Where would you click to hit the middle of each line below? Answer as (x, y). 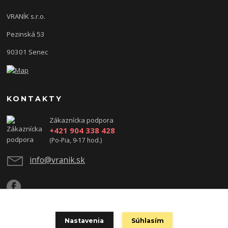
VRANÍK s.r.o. (26, 16)
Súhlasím (147, 221)
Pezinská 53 (26, 34)
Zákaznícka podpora (81, 120)
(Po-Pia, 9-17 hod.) (75, 140)
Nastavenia (84, 220)
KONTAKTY (35, 98)
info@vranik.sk (58, 160)
